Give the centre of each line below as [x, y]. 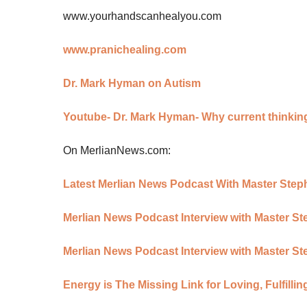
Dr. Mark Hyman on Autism [132, 84]
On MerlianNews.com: [117, 151]
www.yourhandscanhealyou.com [142, 16]
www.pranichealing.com [125, 50]
